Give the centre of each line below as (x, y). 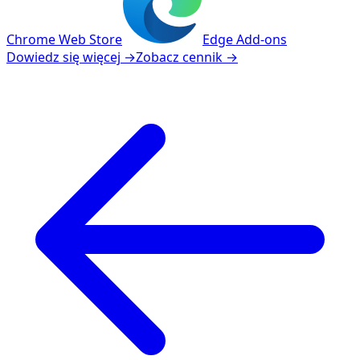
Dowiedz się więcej (63, 57)
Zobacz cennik (179, 57)
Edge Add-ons (245, 39)
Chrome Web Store (64, 39)
